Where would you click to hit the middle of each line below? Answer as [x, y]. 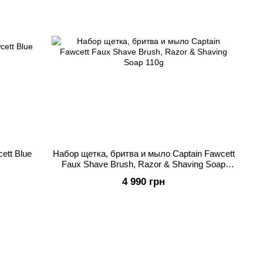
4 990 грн [144, 182]
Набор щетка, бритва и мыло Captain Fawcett [144, 154]
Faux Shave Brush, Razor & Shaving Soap [144, 164]
